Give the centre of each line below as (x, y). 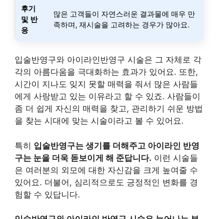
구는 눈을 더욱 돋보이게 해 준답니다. (83, 158)
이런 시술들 (175, 158)
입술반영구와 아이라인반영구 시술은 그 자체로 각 (108, 60)
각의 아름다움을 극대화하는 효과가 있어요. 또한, (106, 72)
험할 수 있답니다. (47, 194)
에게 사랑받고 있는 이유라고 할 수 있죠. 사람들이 (108, 97)
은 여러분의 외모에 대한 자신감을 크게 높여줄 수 (106, 170)
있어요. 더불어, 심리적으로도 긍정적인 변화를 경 (106, 182)
